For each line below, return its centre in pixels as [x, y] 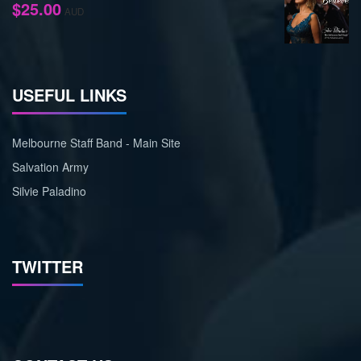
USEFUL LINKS [69, 94]
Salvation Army [50, 166]
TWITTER [48, 266]
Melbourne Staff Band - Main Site [96, 142]
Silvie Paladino [49, 191]
